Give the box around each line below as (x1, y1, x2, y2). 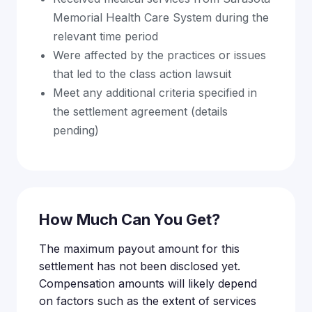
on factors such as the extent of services (39, 294, 256, 308)
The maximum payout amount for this (39, 242, 240, 256)
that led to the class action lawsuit (53, 67, 231, 81)
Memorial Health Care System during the (53, 10, 269, 24)
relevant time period (53, 29, 158, 43)
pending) (53, 123, 99, 137)
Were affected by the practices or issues (53, 48, 266, 62)
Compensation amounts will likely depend (39, 276, 257, 290)
